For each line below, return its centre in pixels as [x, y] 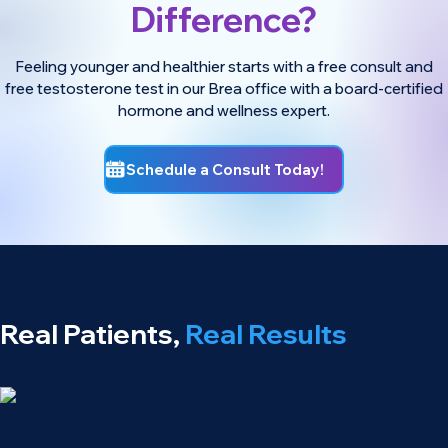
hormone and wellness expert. [224, 111]
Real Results [266, 333]
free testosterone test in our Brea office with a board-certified [224, 89]
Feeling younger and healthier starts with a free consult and [224, 67]
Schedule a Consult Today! [224, 169]
